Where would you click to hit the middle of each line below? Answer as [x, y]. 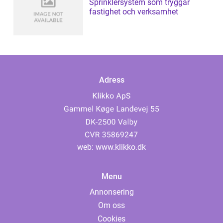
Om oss [111, 205]
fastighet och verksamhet [134, 11]
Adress [111, 80]
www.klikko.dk [121, 147]
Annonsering [111, 192]
